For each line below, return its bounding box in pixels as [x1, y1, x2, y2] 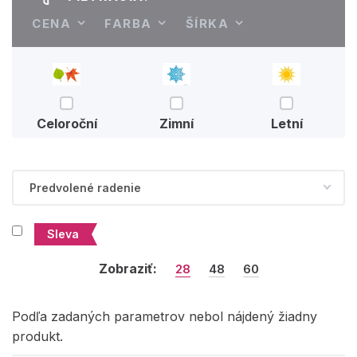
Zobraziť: [98, 261, 157, 277]
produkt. [12, 328, 63, 344]
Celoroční [36, 116, 97, 131]
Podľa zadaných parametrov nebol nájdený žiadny [12, 308, 317, 324]
